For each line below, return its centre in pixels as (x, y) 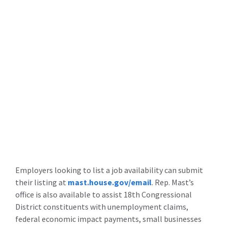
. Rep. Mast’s (173, 182)
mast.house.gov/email (110, 182)
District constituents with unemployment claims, (102, 207)
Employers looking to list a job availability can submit (109, 170)
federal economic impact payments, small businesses (108, 219)
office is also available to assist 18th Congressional (104, 194)
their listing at (41, 182)
